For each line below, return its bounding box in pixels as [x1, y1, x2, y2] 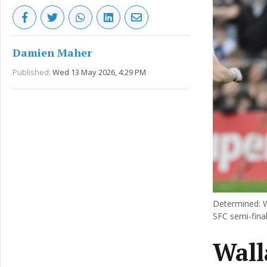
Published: [13, 67, 51, 77]
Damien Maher [13, 45, 92, 60]
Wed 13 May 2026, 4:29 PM [52, 67, 146, 77]
